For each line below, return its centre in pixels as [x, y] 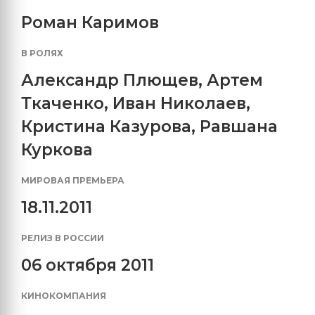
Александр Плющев [110, 81]
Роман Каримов [90, 23]
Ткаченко [63, 104]
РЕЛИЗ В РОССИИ [63, 238]
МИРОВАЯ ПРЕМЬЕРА [73, 181]
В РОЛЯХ [42, 53]
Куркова [57, 150]
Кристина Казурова [106, 127]
